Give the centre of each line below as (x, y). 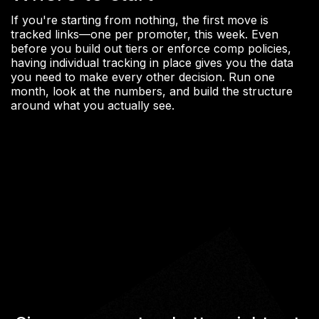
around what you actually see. (93, 106)
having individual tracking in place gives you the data (152, 63)
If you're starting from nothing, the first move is (140, 20)
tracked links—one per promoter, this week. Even (145, 35)
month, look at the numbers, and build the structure (152, 91)
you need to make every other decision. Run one (143, 77)
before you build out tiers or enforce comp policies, (151, 49)
